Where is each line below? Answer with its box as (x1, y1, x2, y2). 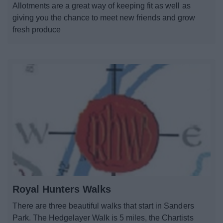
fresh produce (12, 25, 61, 34)
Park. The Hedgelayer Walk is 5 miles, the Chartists (12, 213, 194, 222)
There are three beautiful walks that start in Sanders (12, 201, 194, 210)
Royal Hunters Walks (12, 183, 111, 195)
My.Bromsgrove (82, 26, 141, 34)
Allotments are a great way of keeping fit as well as (12, 1, 191, 10)
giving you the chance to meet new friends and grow (12, 13, 196, 22)
